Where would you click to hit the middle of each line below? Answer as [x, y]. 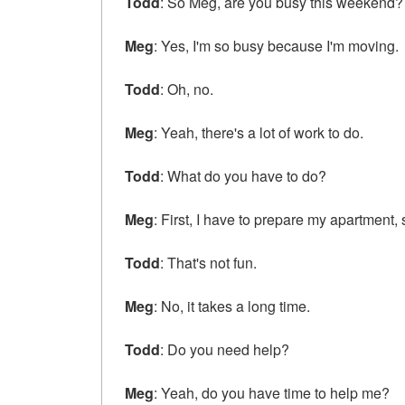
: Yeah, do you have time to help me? [272, 392]
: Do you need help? [225, 349]
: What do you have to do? [243, 175]
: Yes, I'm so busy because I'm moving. [276, 45]
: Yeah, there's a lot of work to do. [259, 132]
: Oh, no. [187, 89]
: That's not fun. [208, 262]
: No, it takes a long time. [232, 306]
